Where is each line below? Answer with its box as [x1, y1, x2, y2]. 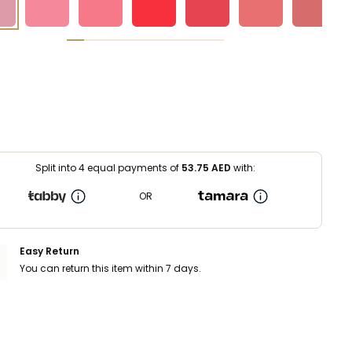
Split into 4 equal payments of [35, 160, 181, 174]
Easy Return [20, 244, 79, 258]
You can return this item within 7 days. [20, 261, 201, 275]
